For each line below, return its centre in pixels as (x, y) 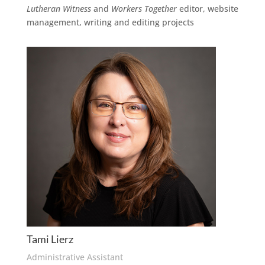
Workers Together (144, 9)
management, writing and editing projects (110, 22)
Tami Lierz (50, 239)
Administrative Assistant (75, 257)
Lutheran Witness (59, 9)
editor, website (207, 9)
